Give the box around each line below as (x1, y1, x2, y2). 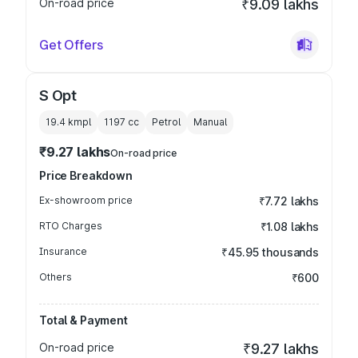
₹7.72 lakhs (258, 194, 319, 208)
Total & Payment (39, 313, 128, 327)
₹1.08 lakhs (260, 220, 319, 233)
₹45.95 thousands (221, 245, 319, 259)
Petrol (152, 116, 181, 128)
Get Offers (39, 37, 103, 53)
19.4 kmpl (46, 116, 91, 128)
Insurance (39, 245, 87, 257)
